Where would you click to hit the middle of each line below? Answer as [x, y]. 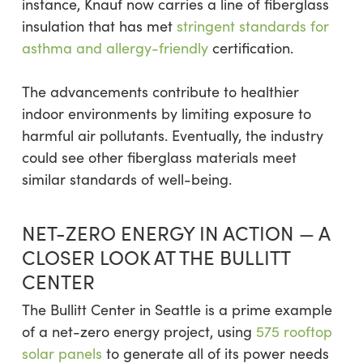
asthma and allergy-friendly [115, 48]
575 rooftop [294, 332]
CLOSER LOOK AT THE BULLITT [156, 257]
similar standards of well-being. [126, 179]
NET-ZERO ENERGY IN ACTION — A [175, 233]
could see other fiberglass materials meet [159, 158]
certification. [250, 48]
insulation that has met [99, 26]
